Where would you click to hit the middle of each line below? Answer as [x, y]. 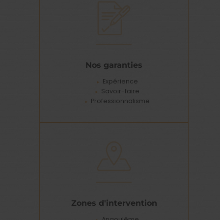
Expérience [120, 81]
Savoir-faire [120, 91]
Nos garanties [114, 65]
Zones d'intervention [114, 203]
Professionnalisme [120, 101]
